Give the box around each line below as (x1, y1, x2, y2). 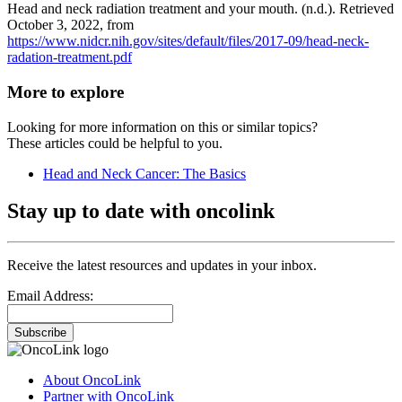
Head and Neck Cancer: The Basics (43, 165, 246, 181)
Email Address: (7, 288, 93, 304)
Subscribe (14, 326, 66, 340)
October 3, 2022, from (7, 17, 134, 33)
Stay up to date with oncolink (7, 199, 275, 223)
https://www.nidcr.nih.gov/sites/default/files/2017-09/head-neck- (7, 33, 369, 49)
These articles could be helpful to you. (7, 135, 223, 151)
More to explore (7, 82, 124, 101)
